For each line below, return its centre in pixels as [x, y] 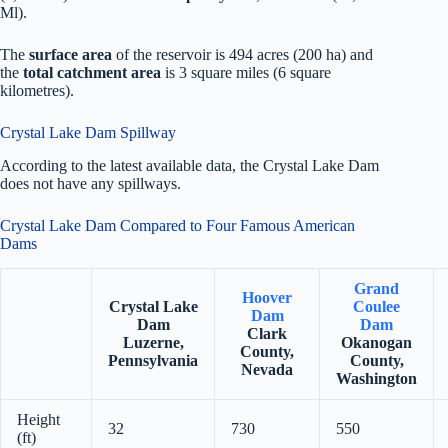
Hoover [267, 297]
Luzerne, [153, 342]
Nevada [267, 369]
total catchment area [92, 72]
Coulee [376, 306]
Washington [376, 378]
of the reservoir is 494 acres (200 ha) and [242, 54]
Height [38, 419]
